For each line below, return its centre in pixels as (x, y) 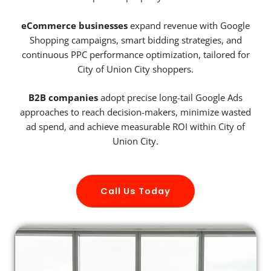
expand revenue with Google (189, 25)
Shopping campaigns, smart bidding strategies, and (135, 40)
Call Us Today (135, 191)
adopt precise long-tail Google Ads (170, 98)
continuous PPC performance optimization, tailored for (135, 54)
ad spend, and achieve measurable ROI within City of (135, 127)
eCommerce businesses (74, 25)
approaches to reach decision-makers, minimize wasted (135, 112)
